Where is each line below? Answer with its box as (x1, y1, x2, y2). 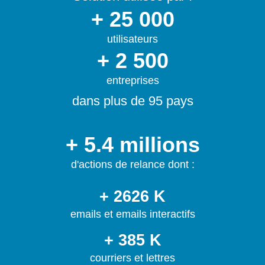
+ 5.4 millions (65, 132, 200, 157)
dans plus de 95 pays (72, 93, 193, 109)
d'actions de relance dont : (70, 159, 195, 171)
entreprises (106, 75, 159, 87)
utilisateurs (107, 33, 158, 46)
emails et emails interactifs (70, 208, 195, 221)
